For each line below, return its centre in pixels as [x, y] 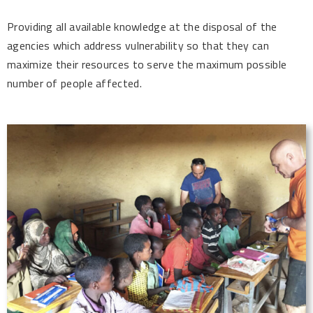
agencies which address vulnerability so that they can [138, 45]
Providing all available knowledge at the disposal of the [142, 26]
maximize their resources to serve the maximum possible [147, 64]
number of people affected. [74, 83]
